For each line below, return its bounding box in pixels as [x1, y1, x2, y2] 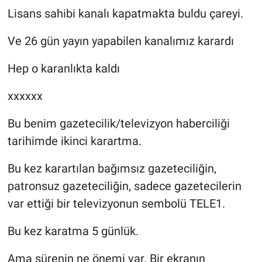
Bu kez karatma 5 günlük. [7, 223, 139, 238]
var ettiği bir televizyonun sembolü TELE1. [7, 196, 225, 211]
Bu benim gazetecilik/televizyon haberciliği [7, 116, 230, 130]
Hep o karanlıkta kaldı [7, 61, 120, 75]
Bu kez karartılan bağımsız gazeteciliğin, [7, 161, 216, 175]
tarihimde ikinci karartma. [7, 133, 142, 148]
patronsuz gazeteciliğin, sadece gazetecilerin [7, 178, 242, 193]
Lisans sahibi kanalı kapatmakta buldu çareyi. [7, 6, 243, 20]
